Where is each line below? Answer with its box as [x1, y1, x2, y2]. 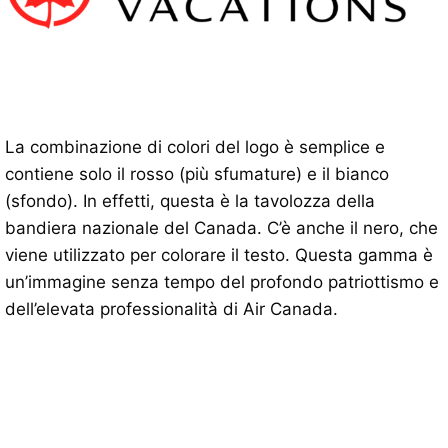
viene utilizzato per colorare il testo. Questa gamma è [5, 244, 433, 265]
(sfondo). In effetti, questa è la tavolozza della [5, 190, 375, 211]
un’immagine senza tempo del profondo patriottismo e [5, 271, 439, 292]
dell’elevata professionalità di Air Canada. [5, 298, 338, 319]
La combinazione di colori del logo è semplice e [5, 136, 385, 157]
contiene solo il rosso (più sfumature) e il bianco [5, 163, 389, 184]
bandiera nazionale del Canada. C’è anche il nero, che [5, 217, 438, 238]
